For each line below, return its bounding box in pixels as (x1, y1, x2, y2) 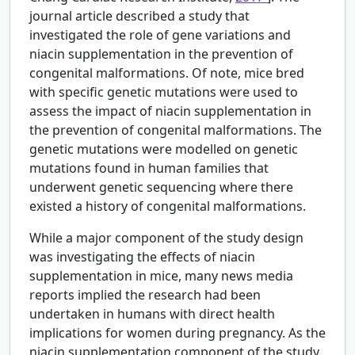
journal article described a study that (29, 7, 250, 25)
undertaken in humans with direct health (29, 305, 275, 323)
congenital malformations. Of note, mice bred (29, 64, 304, 82)
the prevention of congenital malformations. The (29, 121, 322, 139)
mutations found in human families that (29, 159, 269, 177)
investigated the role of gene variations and (29, 26, 291, 44)
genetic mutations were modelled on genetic (29, 140, 298, 158)
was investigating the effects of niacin (29, 248, 255, 266)
